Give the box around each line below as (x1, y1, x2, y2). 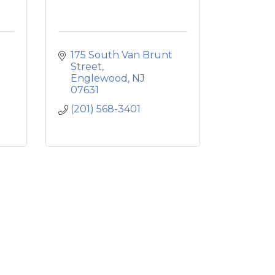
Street (70, 61, 102, 72)
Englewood (70, 72, 128, 84)
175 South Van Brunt (70, 49, 172, 61)
